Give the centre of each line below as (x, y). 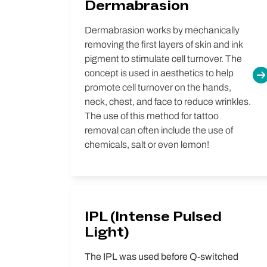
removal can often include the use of (159, 130)
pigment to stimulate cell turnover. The (163, 59)
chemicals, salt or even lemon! (147, 145)
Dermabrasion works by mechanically (162, 30)
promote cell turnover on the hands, (158, 87)
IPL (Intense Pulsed (153, 217)
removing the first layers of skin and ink (164, 44)
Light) (107, 232)
